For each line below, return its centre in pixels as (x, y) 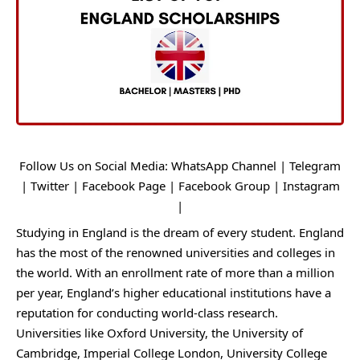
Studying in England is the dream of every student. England (180, 232)
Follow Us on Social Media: (95, 166)
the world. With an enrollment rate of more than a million (175, 272)
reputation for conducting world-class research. (147, 313)
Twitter (49, 186)
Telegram (315, 166)
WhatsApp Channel (224, 166)
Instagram (311, 186)
